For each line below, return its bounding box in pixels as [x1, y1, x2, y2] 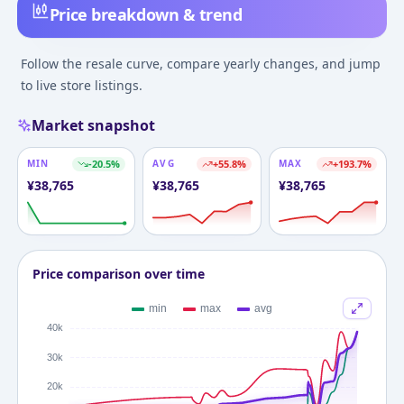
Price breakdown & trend [49, 3, 243, 25]
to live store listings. [20, 76, 142, 94]
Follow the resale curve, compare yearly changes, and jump [20, 54, 381, 72]
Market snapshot [31, 115, 155, 135]
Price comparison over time [32, 264, 205, 282]
